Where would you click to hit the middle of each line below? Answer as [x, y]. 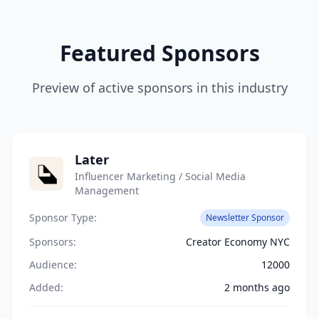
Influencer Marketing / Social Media [160, 176]
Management [107, 190]
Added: [46, 287]
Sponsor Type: [63, 218]
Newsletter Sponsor [245, 218]
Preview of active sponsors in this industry [159, 88]
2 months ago [257, 287]
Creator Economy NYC [238, 242]
